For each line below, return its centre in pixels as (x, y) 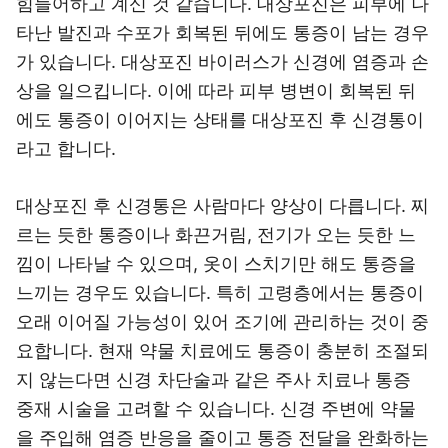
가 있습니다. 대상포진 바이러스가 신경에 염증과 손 (222, 61)
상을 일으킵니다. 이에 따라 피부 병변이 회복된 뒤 (216, 90)
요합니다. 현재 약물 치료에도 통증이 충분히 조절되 (222, 350)
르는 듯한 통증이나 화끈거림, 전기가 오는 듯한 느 (216, 234)
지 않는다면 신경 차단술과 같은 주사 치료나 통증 (213, 379)
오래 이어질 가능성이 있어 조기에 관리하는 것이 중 (222, 321)
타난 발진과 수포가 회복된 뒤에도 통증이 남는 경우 (222, 32)
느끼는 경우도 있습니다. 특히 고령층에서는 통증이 (220, 292)
